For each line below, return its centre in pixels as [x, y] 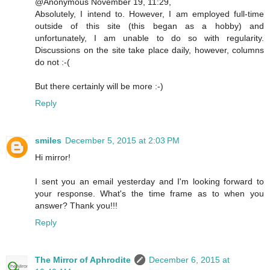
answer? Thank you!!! [76, 206]
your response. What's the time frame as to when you [149, 194]
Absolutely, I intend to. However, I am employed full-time [149, 14]
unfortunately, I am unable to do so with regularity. [149, 38]
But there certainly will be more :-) [99, 86]
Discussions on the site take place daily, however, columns [149, 50]
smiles [48, 141]
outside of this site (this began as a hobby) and [149, 26]
